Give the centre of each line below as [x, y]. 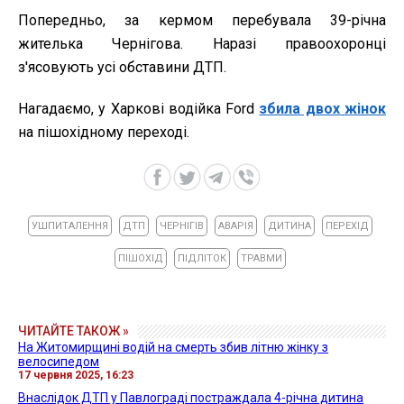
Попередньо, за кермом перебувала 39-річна [202, 20]
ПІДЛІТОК [202, 258]
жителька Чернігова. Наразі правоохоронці [202, 43]
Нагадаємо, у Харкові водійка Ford [139, 108]
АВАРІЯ [235, 225]
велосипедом [59, 361]
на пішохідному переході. [104, 132]
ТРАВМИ [261, 258]
